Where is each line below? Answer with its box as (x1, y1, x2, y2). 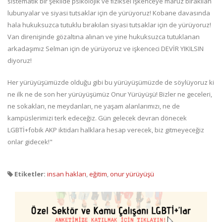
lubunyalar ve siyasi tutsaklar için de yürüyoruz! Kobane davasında (7, 8, 210, 18)
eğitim (89, 169, 107, 179)
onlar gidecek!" (7, 137, 53, 147)
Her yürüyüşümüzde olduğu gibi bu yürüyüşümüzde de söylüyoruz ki (7, 78, 214, 87)
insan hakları (47, 169, 86, 179)
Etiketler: (13, 169, 46, 179)
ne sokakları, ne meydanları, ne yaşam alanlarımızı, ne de (7, 102, 180, 111)
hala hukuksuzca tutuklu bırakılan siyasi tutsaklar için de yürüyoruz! (7, 20, 211, 30)
